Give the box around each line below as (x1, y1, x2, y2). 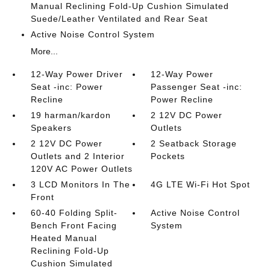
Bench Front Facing (30, 221, 117, 230)
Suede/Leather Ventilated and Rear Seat (30, 14, 208, 24)
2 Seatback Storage (151, 139, 237, 148)
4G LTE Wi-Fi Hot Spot (151, 180, 251, 189)
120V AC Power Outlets (30, 164, 133, 174)
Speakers (30, 123, 72, 133)
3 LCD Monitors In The (30, 180, 130, 189)
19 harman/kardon (30, 110, 111, 120)
